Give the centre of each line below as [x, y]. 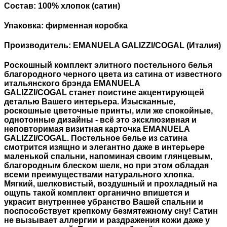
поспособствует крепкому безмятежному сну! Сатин [111, 211]
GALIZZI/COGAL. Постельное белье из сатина [96, 138]
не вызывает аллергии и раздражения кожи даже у [107, 220]
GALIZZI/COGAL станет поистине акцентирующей [104, 93]
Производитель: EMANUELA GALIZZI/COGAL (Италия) [112, 46]
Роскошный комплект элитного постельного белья [108, 65]
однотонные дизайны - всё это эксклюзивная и [100, 120]
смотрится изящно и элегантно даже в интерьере [104, 147]
